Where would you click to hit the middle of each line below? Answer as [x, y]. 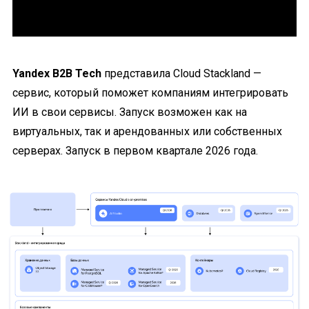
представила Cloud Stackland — [181, 73]
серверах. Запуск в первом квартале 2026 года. [135, 151]
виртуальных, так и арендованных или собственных [147, 131]
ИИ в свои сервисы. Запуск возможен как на [130, 112]
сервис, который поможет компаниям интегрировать [150, 93]
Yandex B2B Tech [57, 73]
